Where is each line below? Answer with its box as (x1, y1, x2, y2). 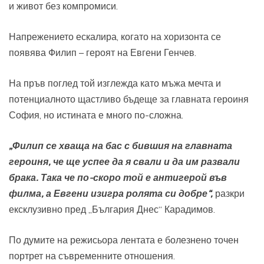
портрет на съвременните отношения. (9, 250, 175, 262)
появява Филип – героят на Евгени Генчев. (9, 47, 196, 59)
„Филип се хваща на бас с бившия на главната (9, 140, 232, 152)
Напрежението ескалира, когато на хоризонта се (9, 31, 221, 43)
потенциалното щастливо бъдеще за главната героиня (9, 93, 249, 105)
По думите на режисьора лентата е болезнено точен (9, 234, 239, 246)
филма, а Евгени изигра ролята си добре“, (9, 187, 213, 200)
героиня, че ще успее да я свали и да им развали (9, 156, 240, 168)
